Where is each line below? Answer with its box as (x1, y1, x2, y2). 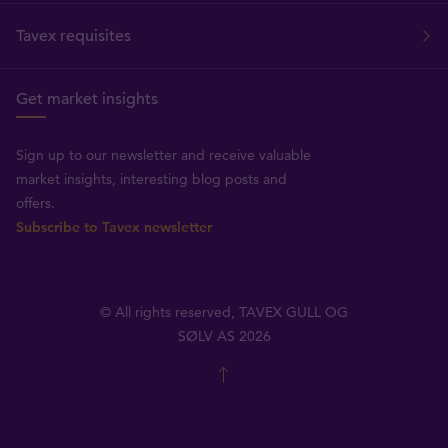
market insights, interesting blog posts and (16, 169, 287, 188)
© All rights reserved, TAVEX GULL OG (100, 302, 348, 321)
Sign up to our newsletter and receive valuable (16, 145, 311, 164)
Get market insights (16, 88, 158, 109)
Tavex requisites (16, 25, 131, 46)
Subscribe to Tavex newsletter (16, 217, 212, 236)
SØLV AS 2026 (177, 326, 271, 345)
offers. (16, 193, 55, 212)
